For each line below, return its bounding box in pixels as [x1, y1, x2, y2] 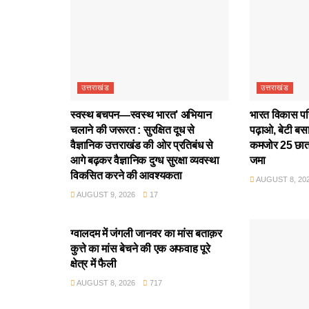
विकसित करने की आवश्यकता [70, 169, 182, 181]
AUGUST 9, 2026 [75, 190, 135, 199]
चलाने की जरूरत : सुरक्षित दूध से [70, 123, 195, 136]
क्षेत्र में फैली [70, 257, 117, 270]
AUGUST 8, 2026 [75, 278, 135, 287]
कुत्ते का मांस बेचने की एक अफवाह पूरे [70, 242, 210, 255]
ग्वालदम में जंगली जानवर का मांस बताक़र [70, 227, 222, 239]
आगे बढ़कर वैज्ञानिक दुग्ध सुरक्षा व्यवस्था [70, 154, 219, 166]
